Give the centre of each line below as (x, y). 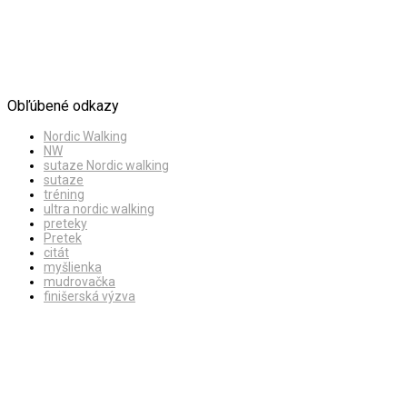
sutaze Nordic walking (106, 166)
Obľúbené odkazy (63, 106)
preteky (65, 224)
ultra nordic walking (99, 209)
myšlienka (73, 268)
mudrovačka (79, 282)
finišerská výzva (89, 297)
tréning (64, 195)
